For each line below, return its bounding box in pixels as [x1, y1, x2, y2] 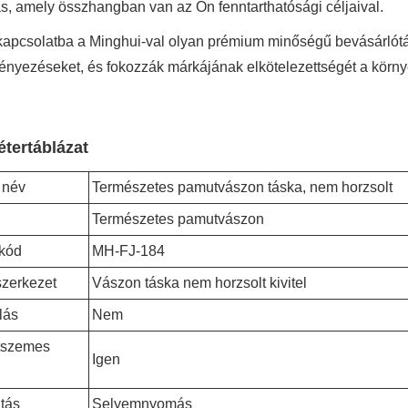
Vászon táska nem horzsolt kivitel [92, 275, 308, 291]
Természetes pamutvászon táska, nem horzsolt [92, 179, 393, 195]
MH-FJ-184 [92, 243, 166, 259]
